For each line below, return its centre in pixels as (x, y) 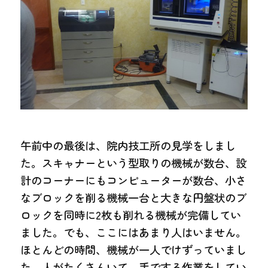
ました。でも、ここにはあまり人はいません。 (134, 232)
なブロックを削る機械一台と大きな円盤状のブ (134, 197)
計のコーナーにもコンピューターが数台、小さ (134, 180)
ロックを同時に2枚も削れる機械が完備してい (131, 214)
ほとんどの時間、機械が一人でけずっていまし (134, 249)
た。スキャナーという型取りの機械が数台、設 (134, 162)
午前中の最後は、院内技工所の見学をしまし (128, 145)
